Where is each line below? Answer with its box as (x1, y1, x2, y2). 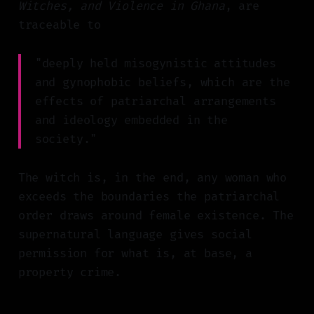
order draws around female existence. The (18, 208, 294, 224)
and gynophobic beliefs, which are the (34, 75, 290, 90)
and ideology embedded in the (34, 113, 228, 128)
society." (34, 132, 97, 147)
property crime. (18, 265, 122, 280)
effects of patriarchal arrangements (34, 94, 276, 109)
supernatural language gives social (18, 227, 252, 243)
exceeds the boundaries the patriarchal (18, 189, 280, 205)
